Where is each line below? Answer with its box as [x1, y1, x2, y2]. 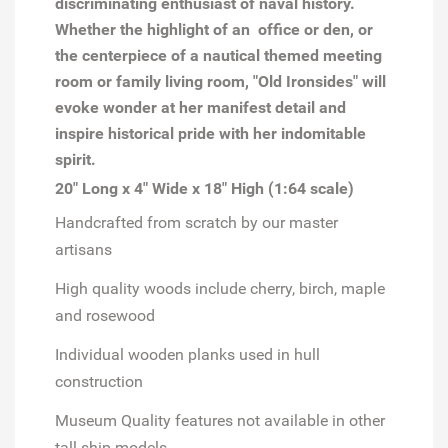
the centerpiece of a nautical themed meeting [55, 45, 382, 65]
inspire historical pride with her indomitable [55, 123, 366, 143]
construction [55, 371, 143, 391]
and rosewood [55, 305, 155, 325]
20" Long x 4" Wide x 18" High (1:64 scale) [55, 178, 354, 198]
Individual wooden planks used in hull [55, 344, 320, 364]
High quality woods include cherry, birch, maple [55, 278, 385, 298]
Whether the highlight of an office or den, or [55, 19, 373, 39]
